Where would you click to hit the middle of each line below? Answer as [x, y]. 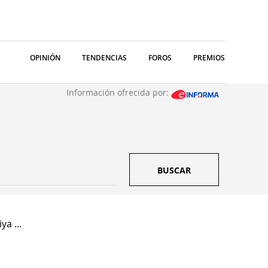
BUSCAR [174, 170]
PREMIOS [209, 58]
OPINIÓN [45, 58]
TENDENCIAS [104, 58]
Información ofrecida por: [119, 92]
